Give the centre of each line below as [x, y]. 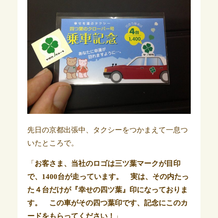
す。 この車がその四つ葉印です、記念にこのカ [107, 203]
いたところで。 [53, 143]
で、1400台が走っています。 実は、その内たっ [108, 177]
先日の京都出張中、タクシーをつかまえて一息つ [107, 130]
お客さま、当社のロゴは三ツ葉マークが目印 [107, 164]
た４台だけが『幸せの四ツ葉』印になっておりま [107, 190]
